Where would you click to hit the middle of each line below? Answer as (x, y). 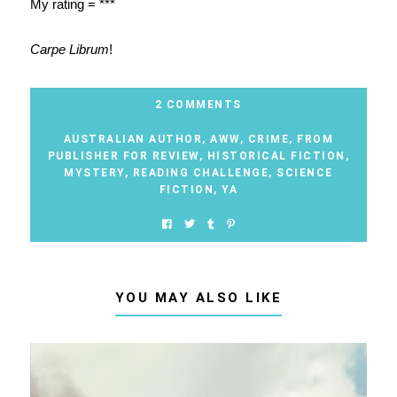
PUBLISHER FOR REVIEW (123, 156)
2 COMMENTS (198, 105)
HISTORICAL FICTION (276, 156)
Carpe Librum (69, 50)
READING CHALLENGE (201, 173)
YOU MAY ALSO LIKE (198, 298)
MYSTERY (94, 173)
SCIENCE (305, 173)
